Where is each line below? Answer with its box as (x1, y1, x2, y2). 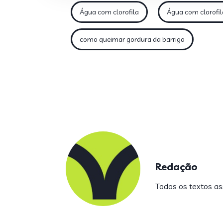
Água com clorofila (80, 7, 139, 16)
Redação (155, 160, 198, 173)
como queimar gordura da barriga (80, 35, 185, 44)
